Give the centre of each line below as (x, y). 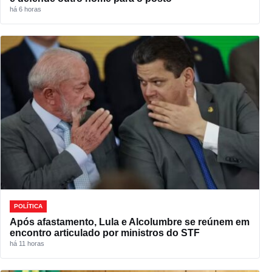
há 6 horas (25, 9)
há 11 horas (27, 244)
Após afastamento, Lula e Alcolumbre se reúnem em (130, 222)
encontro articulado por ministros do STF (105, 233)
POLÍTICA (28, 206)
